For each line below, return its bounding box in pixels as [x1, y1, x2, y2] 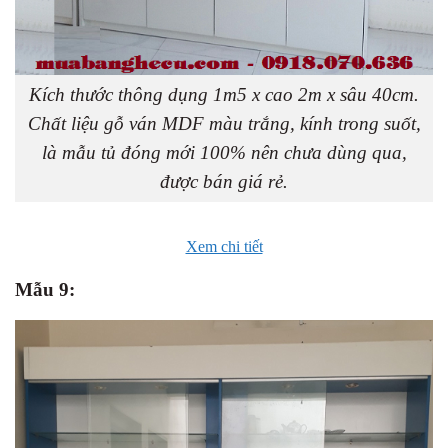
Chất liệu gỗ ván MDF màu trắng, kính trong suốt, [27, 113, 421, 135]
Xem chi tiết [185, 238, 263, 256]
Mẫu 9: [15, 279, 75, 301]
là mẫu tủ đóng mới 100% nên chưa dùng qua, [41, 142, 407, 164]
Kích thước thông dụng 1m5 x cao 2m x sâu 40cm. [29, 84, 419, 106]
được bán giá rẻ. [160, 171, 288, 193]
